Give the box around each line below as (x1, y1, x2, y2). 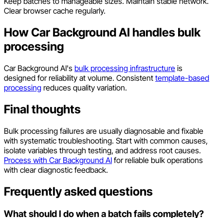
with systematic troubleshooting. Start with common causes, (4, 135, 208, 145)
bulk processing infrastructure (74, 63, 175, 73)
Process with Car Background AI (4, 155, 112, 165)
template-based (155, 73, 209, 83)
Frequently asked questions (4, 184, 153, 199)
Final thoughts (4, 102, 81, 116)
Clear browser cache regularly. (4, 6, 106, 16)
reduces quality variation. (41, 82, 127, 92)
